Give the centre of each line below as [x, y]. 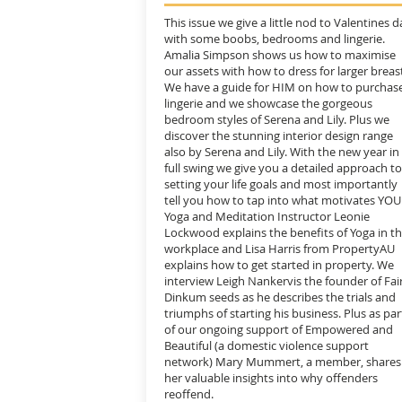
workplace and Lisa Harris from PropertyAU [280, 249]
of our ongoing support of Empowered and [279, 329]
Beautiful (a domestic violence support [267, 345]
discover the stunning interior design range [279, 135]
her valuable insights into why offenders [271, 378]
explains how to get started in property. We [279, 265]
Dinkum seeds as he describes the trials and [280, 297]
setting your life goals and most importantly [281, 184]
